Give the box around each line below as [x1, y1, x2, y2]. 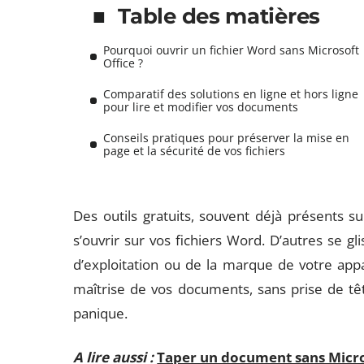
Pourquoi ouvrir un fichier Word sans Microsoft [103, 42, 360, 58]
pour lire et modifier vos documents [103, 99, 299, 115]
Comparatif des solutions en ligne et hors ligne [103, 86, 359, 102]
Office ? [103, 55, 144, 71]
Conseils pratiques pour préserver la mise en [103, 130, 350, 145]
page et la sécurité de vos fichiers [103, 143, 286, 158]
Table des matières [118, 3, 320, 29]
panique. [73, 304, 128, 323]
